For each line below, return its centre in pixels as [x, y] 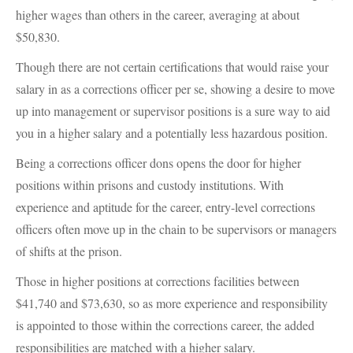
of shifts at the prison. [69, 251]
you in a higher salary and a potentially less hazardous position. [172, 133]
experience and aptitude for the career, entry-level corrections [165, 207]
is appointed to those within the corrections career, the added [165, 325]
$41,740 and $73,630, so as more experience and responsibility [172, 303]
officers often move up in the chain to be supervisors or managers [176, 229]
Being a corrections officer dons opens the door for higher [158, 163]
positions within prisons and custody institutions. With [150, 185]
